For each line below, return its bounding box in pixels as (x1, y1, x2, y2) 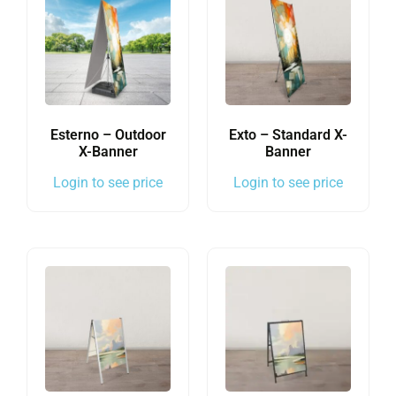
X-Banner (78, 142, 138, 160)
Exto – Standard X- (229, 126, 347, 143)
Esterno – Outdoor (49, 126, 166, 143)
